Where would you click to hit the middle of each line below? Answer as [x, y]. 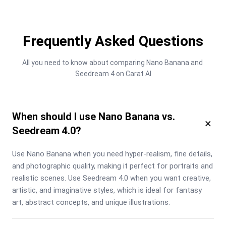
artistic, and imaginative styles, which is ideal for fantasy [107, 190]
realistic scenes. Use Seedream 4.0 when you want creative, [111, 178]
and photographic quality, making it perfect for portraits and [112, 166]
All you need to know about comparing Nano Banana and [112, 62]
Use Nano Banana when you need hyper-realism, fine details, [112, 154]
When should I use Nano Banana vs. [94, 116]
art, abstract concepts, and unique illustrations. [91, 202]
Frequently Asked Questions [113, 41]
